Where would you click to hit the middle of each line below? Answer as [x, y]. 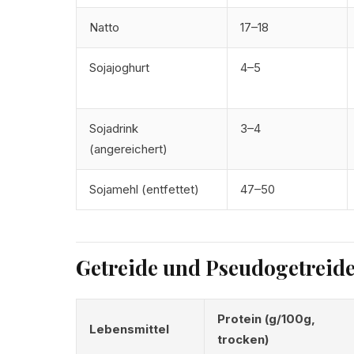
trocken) [243, 339]
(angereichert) [128, 149]
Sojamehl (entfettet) [144, 189]
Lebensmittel [129, 329]
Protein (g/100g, [266, 319]
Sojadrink [114, 128]
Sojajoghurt [119, 68]
